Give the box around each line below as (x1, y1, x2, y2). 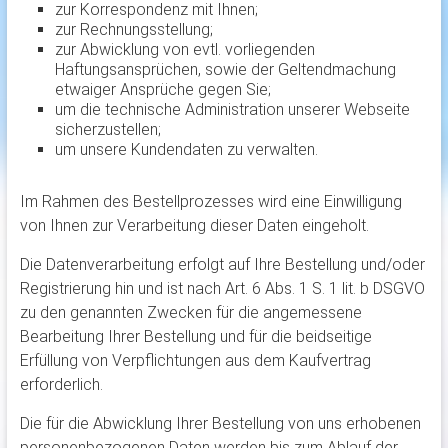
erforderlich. (19, 375, 103, 395)
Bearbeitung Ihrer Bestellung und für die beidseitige (19, 327, 372, 347)
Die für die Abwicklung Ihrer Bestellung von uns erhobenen (19, 414, 421, 434)
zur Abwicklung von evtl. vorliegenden (54, 40, 315, 60)
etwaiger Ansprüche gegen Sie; (54, 80, 271, 100)
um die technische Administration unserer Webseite (54, 100, 410, 120)
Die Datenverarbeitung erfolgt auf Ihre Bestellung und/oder (19, 255, 425, 275)
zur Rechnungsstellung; (54, 20, 213, 40)
